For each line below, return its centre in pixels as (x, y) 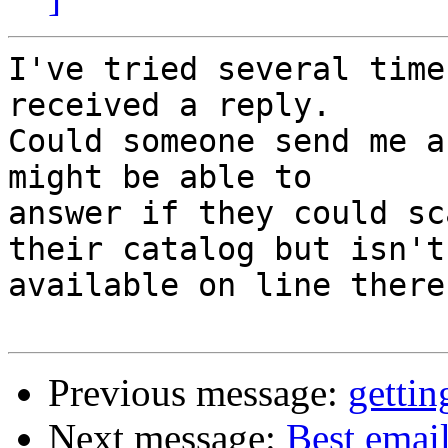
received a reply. (169, 105)
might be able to (160, 177)
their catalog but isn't (226, 249)
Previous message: (198, 393)
